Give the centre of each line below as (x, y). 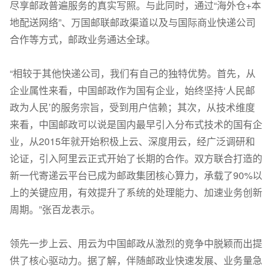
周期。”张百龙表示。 (55, 209)
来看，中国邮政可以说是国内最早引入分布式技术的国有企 (136, 124)
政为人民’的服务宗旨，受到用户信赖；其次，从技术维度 (132, 107)
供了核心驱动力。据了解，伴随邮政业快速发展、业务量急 (136, 260)
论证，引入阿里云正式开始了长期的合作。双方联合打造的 (136, 158)
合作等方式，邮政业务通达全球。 (83, 39)
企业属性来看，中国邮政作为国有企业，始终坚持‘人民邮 (132, 90)
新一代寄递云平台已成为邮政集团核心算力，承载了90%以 (136, 175)
